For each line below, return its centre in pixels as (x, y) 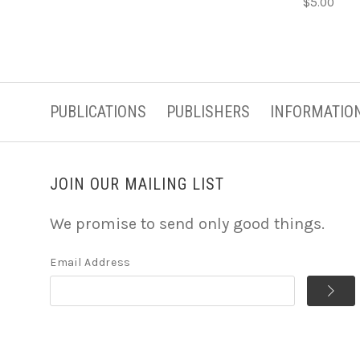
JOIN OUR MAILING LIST (137, 184)
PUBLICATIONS (98, 111)
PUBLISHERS (208, 111)
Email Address (91, 262)
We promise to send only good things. (187, 223)
